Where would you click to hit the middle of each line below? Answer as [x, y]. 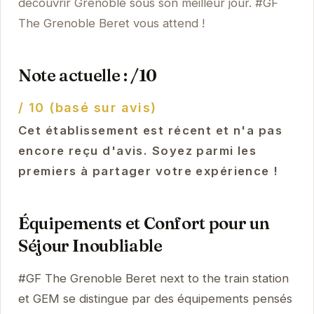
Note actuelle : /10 [88, 76]
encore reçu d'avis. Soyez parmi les [137, 151]
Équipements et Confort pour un [144, 224]
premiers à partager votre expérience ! [148, 171]
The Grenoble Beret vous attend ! [111, 23]
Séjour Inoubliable [90, 246]
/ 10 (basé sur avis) [87, 108]
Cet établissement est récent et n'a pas [150, 131]
